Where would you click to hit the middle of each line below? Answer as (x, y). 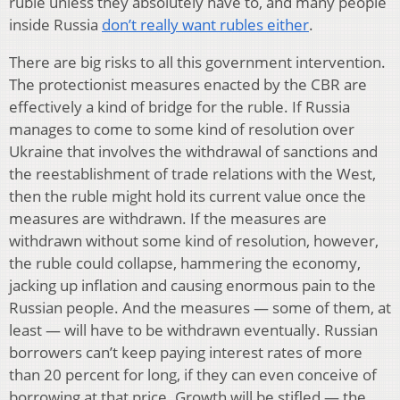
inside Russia (55, 24)
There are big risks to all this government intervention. (197, 62)
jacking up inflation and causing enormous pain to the (192, 285)
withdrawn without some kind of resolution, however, (194, 240)
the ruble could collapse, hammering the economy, (185, 262)
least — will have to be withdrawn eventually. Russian (193, 329)
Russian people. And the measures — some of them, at (200, 307)
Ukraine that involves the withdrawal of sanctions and (193, 151)
